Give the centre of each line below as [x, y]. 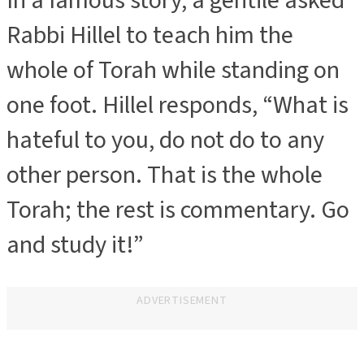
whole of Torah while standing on [173, 70]
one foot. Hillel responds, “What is [178, 105]
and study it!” [81, 245]
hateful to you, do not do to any [165, 140]
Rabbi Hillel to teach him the [150, 35]
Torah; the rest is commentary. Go [178, 210]
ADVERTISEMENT [182, 301]
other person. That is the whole [165, 175]
